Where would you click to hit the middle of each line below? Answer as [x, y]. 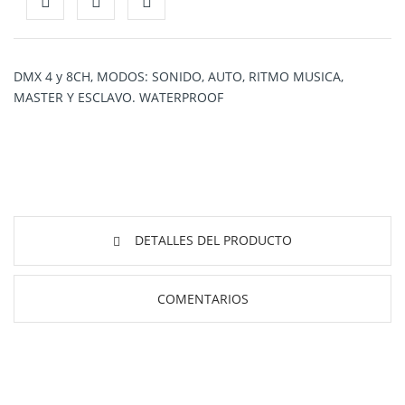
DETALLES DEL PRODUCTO [212, 240]
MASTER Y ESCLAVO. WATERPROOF [120, 98]
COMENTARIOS [202, 298]
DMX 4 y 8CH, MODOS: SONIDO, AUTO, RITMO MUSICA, [179, 77]
